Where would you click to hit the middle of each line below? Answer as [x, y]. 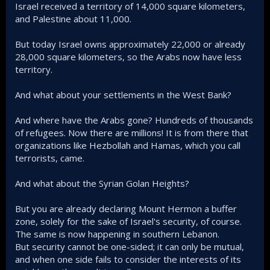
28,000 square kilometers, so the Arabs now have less [128, 56]
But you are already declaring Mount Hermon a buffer [126, 208]
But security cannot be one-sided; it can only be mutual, [130, 246]
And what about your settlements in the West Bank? [123, 94]
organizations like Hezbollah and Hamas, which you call [128, 145]
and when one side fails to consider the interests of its [128, 259]
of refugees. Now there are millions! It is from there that [132, 132]
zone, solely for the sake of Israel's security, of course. [128, 221]
